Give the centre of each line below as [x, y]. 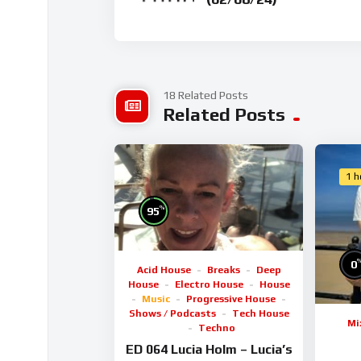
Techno [217, 328]
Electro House [209, 285]
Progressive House [231, 299]
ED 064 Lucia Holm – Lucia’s [209, 349]
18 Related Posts [205, 95]
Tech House [260, 314]
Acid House [164, 270]
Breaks [223, 270]
